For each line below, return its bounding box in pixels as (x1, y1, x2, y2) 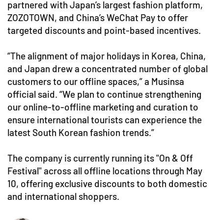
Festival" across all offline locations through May (7, 165, 202, 176)
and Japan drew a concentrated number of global (7, 62, 208, 74)
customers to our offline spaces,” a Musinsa (7, 75, 184, 87)
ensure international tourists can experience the (7, 113, 202, 125)
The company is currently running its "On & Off (7, 152, 193, 164)
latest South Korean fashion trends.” (7, 126, 154, 138)
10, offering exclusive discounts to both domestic (7, 177, 207, 189)
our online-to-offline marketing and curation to (7, 101, 198, 112)
